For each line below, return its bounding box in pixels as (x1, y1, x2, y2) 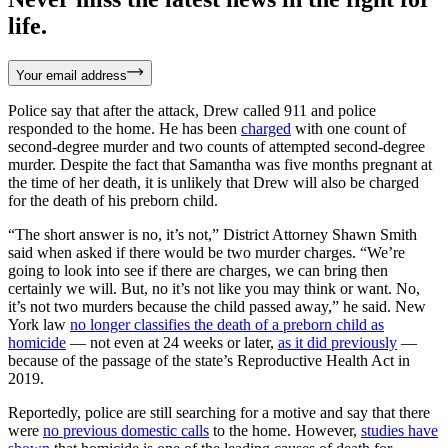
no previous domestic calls (43, 421, 209, 439)
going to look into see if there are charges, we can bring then (8, 261, 388, 279)
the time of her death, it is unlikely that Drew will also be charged (8, 173, 419, 191)
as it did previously (278, 333, 397, 351)
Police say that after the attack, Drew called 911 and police (8, 101, 376, 119)
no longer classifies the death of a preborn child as (70, 315, 384, 333)
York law (8, 315, 70, 333)
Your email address (16, 67, 127, 83)
